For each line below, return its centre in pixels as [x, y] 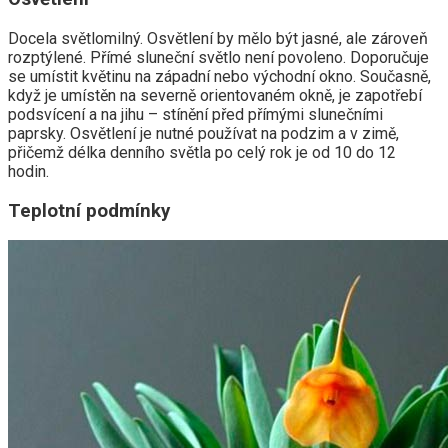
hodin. [28, 172]
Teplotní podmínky [89, 210]
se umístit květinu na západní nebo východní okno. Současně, [219, 77]
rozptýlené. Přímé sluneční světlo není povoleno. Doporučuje [218, 58]
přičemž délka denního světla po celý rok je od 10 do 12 [202, 153]
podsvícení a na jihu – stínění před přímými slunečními [195, 115]
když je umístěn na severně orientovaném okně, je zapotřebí [215, 96]
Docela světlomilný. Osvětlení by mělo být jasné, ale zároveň [218, 39]
